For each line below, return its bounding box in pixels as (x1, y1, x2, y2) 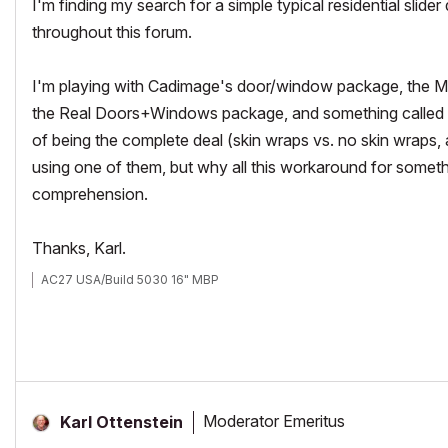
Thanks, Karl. (32, 237, 126, 258)
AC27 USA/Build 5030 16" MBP (41, 271, 219, 287)
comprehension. (32, 183, 148, 204)
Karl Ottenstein (60, 411, 183, 432)
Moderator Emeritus (203, 411, 345, 432)
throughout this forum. (32, 21, 192, 42)
